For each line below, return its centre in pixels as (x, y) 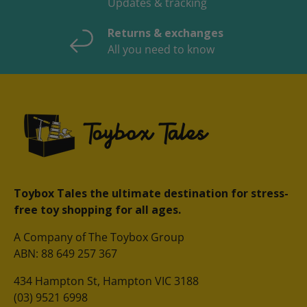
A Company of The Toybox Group (99, 237)
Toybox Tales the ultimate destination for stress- (151, 193)
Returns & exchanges (165, 33)
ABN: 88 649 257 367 (65, 253)
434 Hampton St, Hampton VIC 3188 (106, 281)
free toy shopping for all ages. (97, 209)
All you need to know (161, 49)
